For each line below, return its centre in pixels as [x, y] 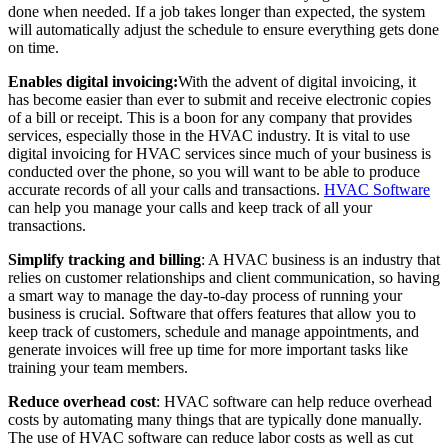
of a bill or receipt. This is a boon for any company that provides [210, 117]
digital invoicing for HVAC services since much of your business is [219, 153]
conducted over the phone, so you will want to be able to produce [214, 171]
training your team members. [98, 367]
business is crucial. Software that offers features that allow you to [212, 313]
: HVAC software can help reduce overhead [294, 401]
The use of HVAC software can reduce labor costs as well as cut [210, 437]
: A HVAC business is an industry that [320, 259]
